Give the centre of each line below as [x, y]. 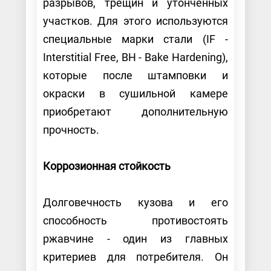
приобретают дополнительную [135, 111]
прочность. [72, 129]
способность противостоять [135, 220]
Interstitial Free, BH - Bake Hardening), [135, 57]
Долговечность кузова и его [135, 202]
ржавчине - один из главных [135, 238]
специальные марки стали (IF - [135, 39]
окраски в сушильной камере [135, 93]
